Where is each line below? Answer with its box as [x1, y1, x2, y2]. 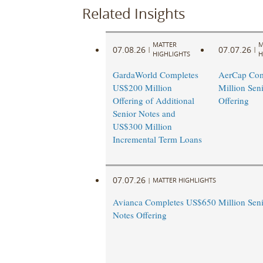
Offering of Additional [112, 95, 194, 107]
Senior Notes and [112, 107, 176, 120]
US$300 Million [112, 120, 172, 133]
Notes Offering [112, 209, 167, 221]
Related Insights [82, 4, 185, 23]
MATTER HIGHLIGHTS [152, 175, 216, 184]
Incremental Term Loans [112, 133, 202, 146]
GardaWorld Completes [112, 69, 198, 81]
